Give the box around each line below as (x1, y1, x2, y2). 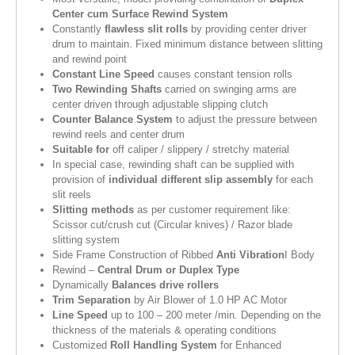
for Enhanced (217, 339, 281, 352)
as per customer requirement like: (134, 204, 291, 216)
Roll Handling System (110, 339, 217, 352)
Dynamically (52, 279, 112, 292)
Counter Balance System (52, 113, 173, 126)
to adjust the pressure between (173, 113, 317, 126)
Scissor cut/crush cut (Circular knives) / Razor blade (52, 219, 292, 231)
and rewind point (52, 53, 127, 66)
